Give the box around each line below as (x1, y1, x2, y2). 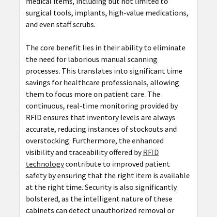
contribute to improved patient (63, 158, 170, 169)
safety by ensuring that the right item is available (25, 170, 190, 180)
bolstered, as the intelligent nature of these (25, 193, 172, 203)
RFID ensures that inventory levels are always (25, 112, 175, 122)
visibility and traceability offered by (25, 147, 143, 157)
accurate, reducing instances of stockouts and (25, 124, 177, 134)
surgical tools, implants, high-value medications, (25, 7, 188, 17)
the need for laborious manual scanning (25, 54, 157, 64)
